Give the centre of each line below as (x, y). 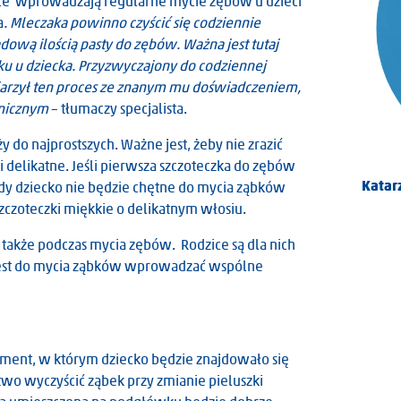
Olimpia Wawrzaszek (152, 186)
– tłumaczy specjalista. (119, 109)
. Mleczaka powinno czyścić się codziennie (132, 23)
